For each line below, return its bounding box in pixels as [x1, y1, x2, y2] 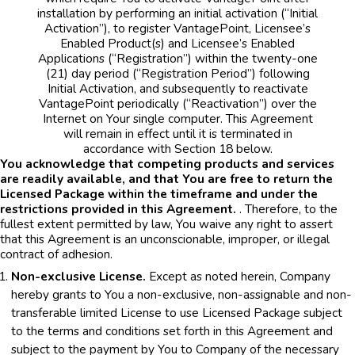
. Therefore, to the [239, 200, 338, 217]
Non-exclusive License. [11, 267, 146, 284]
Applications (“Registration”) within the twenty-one [37, 49, 318, 67]
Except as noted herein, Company [146, 267, 330, 284]
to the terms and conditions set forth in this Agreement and [11, 322, 333, 339]
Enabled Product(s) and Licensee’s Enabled [60, 34, 295, 52]
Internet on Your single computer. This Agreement [42, 109, 313, 127]
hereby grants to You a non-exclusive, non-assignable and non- [11, 285, 352, 303]
